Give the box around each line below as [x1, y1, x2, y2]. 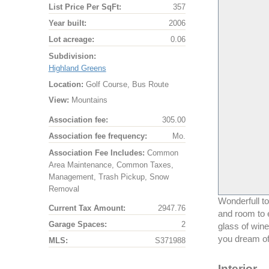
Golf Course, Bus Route [83, 79, 169, 89]
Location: [48, 79, 83, 89]
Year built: [48, 19, 86, 28]
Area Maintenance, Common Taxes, [48, 160, 174, 169]
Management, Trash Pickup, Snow [48, 172, 169, 181]
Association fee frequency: [48, 131, 147, 141]
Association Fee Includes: [48, 148, 145, 157]
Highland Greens [48, 63, 106, 73]
